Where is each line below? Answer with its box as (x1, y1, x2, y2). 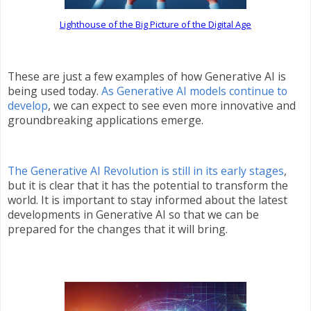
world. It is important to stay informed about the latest (8, 192, 287, 208)
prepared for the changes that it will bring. (8, 221, 228, 237)
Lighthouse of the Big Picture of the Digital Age (60, 18, 251, 31)
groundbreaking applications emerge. (8, 112, 203, 128)
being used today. (8, 83, 101, 99)
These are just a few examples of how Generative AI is (8, 68, 286, 84)
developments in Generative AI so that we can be (8, 207, 259, 223)
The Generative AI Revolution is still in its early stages (8, 163, 284, 179)
